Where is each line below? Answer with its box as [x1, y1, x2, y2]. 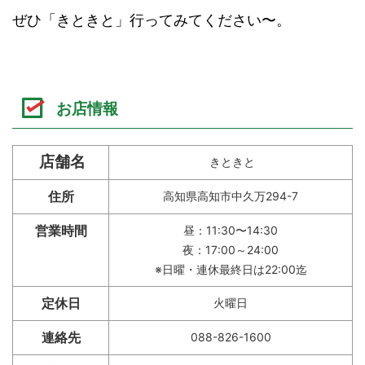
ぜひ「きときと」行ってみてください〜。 [12, 11, 291, 29]
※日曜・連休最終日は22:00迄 [154, 262, 307, 277]
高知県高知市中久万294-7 [163, 189, 298, 204]
